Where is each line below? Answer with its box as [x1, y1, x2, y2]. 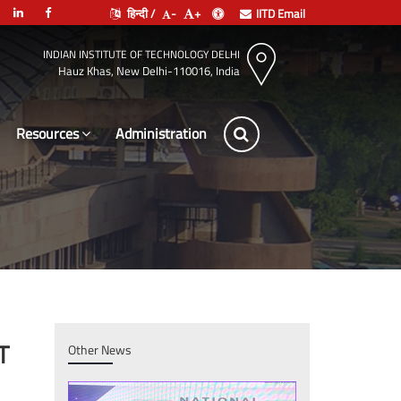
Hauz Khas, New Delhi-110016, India [58, 61, 240, 80]
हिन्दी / [124, 4, 155, 22]
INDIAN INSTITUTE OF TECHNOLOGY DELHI [43, 45, 240, 63]
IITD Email [256, 4, 305, 22]
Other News [68, 340, 132, 359]
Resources [16, 122, 79, 144]
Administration [115, 122, 207, 144]
